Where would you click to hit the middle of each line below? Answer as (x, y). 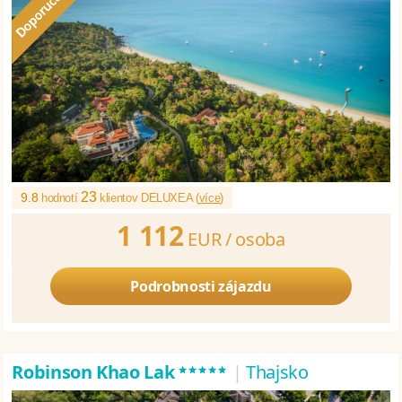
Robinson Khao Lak (95, 371)
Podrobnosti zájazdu (201, 286)
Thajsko (277, 371)
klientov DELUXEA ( (148, 197)
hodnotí (61, 197)
